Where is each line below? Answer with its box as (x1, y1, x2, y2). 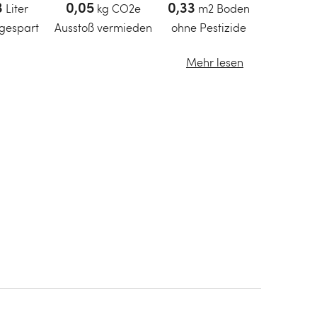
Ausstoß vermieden (54, 21, 153, 35)
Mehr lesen (186, 55, 243, 69)
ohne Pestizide (171, 21, 246, 35)
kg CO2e (97, 1, 142, 16)
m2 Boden (197, 1, 250, 16)
